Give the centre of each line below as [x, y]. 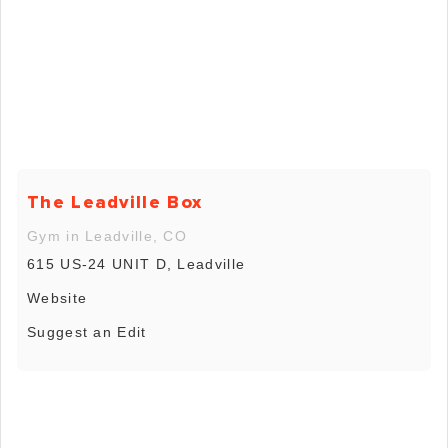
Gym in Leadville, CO [107, 235]
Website [57, 297]
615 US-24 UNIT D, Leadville [136, 263]
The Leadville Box [115, 201]
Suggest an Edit [87, 331]
